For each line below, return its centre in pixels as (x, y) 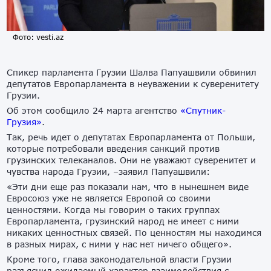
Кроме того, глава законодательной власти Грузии (119, 260)
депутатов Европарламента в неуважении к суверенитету (133, 84)
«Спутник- (203, 111)
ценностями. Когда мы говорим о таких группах (113, 210)
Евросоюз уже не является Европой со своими (109, 198)
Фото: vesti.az (38, 38)
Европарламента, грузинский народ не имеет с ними (123, 221)
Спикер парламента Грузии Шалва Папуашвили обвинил (132, 73)
